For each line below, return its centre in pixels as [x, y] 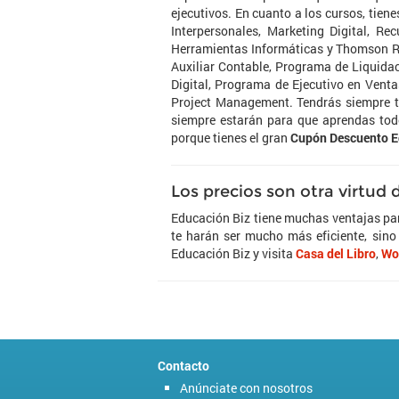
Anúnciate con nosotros [246, 388]
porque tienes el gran [231, 138]
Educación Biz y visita [233, 253]
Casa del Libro [336, 253]
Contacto [183, 366]
